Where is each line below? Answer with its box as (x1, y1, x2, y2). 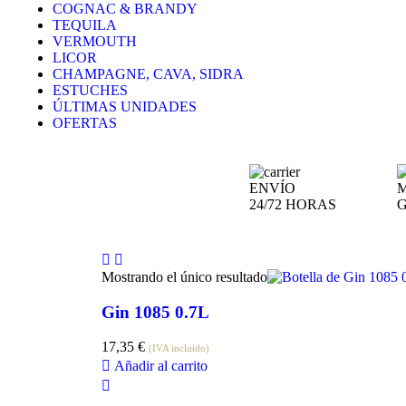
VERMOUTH (53, 34, 137, 49)
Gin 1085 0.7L (101, 302, 209, 322)
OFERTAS (53, 115, 117, 130)
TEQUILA (53, 17, 117, 33)
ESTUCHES (53, 82, 128, 98)
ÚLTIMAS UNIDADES (53, 99, 197, 114)
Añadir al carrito (114, 358, 208, 374)
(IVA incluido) (149, 343, 209, 354)
